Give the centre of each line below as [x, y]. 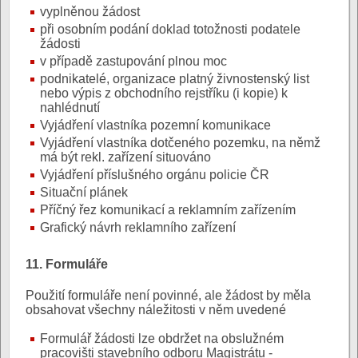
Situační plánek [84, 192]
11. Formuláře [67, 264]
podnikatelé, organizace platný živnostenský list [175, 78]
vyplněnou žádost [90, 11]
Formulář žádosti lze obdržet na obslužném [162, 339]
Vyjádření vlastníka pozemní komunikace [155, 125]
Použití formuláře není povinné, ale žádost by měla [168, 296]
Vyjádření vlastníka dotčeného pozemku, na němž [180, 142]
